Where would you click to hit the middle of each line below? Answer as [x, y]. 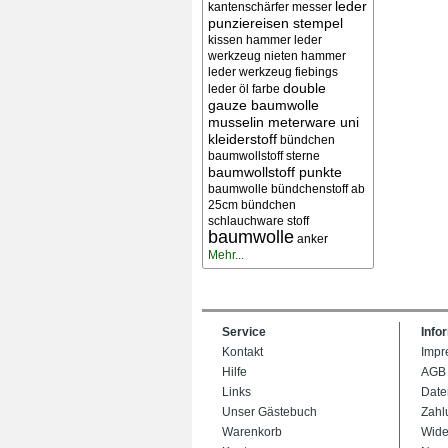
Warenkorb [252, 432]
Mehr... [226, 255]
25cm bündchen [252, 205]
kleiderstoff [242, 139]
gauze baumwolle [263, 105]
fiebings [316, 72]
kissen [225, 40]
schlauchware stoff [258, 221]
